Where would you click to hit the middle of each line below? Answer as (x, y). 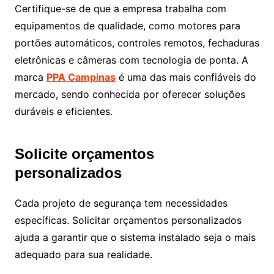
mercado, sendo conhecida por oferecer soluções (130, 94)
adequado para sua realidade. (83, 254)
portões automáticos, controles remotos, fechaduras (137, 43)
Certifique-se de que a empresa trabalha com (120, 8)
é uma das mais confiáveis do (186, 77)
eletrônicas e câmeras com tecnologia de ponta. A (131, 60)
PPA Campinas (81, 77)
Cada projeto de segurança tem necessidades (121, 203)
